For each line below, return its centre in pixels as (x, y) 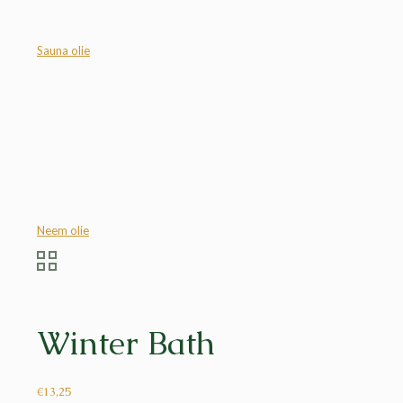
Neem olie (63, 230)
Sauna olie (63, 50)
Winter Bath (126, 343)
